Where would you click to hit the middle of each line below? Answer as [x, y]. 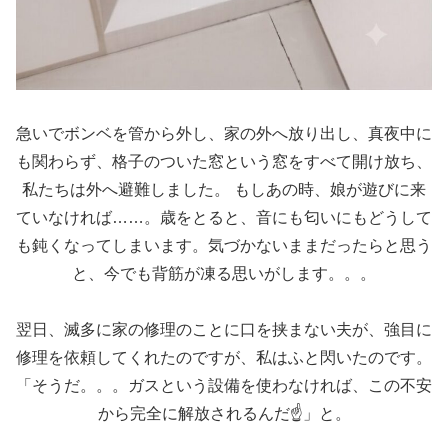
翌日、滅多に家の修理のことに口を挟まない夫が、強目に [224, 330]
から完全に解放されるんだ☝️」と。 [224, 414]
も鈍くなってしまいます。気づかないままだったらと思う [224, 245]
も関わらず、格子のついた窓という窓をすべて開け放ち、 [224, 161]
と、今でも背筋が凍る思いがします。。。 [224, 273]
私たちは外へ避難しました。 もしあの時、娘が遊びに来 [224, 189]
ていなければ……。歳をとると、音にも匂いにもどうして [224, 217]
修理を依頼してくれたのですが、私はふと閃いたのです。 [224, 358]
